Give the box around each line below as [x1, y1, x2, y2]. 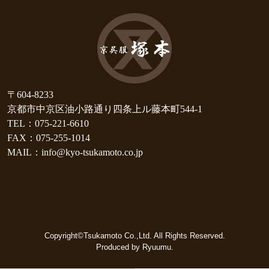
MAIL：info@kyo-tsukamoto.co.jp [7, 147, 143, 158]
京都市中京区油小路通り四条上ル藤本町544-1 [7, 104, 202, 115]
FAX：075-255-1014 [7, 133, 90, 144]
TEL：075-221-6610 [7, 118, 89, 129]
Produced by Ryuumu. [95, 242, 174, 252]
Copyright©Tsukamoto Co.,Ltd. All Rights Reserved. [44, 231, 225, 240]
